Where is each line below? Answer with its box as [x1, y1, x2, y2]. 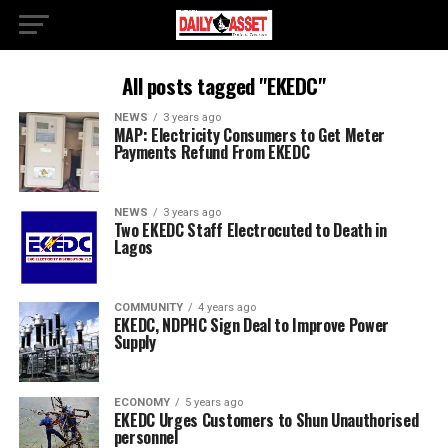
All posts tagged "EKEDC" [122, 70, 326, 101]
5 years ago [184, 396, 243, 409]
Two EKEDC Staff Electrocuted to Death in [113, 218, 387, 242]
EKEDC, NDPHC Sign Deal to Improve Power [113, 313, 390, 337]
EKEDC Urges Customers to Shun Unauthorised [113, 408, 419, 432]
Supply [113, 330, 156, 354]
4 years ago [197, 301, 256, 314]
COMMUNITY [113, 301, 183, 314]
